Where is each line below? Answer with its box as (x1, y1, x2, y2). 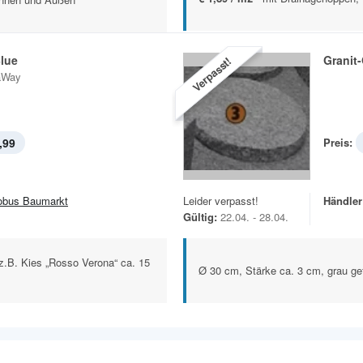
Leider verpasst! (183, 193, 258, 209)
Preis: (323, 135, 352, 151)
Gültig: (183, 209, 217, 225)
